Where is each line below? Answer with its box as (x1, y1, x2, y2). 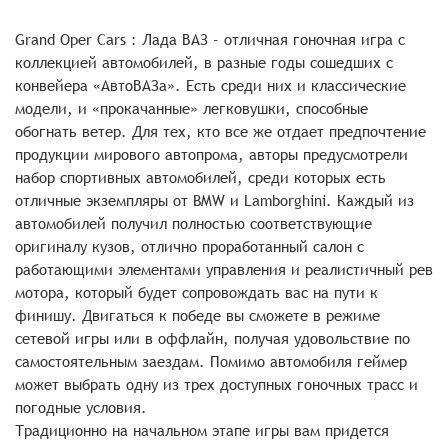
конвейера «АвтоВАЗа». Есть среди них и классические (15, 75, 406, 96)
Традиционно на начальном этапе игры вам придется (15, 420, 389, 441)
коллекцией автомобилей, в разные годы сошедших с (15, 52, 393, 73)
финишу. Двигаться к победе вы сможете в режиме (15, 305, 380, 326)
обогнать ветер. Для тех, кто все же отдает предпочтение (15, 121, 426, 142)
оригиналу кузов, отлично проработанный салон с (15, 236, 364, 257)
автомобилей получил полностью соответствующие (15, 213, 372, 234)
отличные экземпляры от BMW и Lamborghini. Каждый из (15, 190, 414, 211)
